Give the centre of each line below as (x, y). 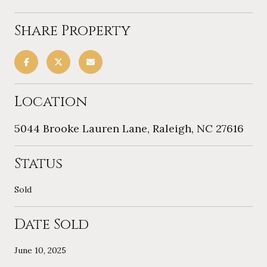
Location (51, 102)
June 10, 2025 (40, 250)
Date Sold (52, 224)
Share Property (72, 31)
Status (38, 164)
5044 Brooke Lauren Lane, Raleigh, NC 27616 (129, 128)
